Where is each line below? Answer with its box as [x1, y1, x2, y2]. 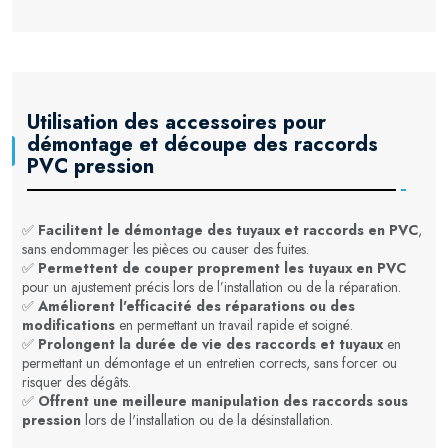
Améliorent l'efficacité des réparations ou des [38, 295, 355, 316]
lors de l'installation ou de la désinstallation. [81, 409, 333, 430]
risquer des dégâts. [22, 371, 131, 392]
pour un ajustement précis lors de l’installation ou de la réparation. [22, 276, 401, 297]
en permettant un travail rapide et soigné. [115, 314, 353, 335]
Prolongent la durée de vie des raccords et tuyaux [38, 333, 383, 354]
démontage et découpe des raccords [27, 129, 378, 159]
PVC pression [27, 151, 154, 181]
